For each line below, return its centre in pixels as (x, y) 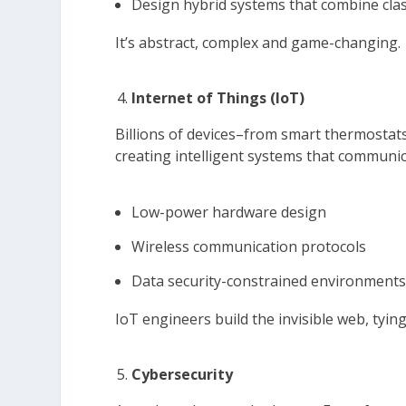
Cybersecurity (184, 375)
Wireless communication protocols (249, 247)
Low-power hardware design (229, 213)
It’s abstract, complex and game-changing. (258, 43)
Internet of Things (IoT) (218, 98)
